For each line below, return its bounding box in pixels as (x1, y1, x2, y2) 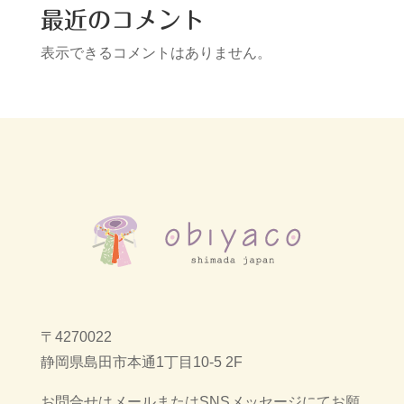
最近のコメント (40, 7, 205, 32)
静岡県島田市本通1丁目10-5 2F (40, 353, 243, 370)
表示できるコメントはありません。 (40, 44, 271, 60)
